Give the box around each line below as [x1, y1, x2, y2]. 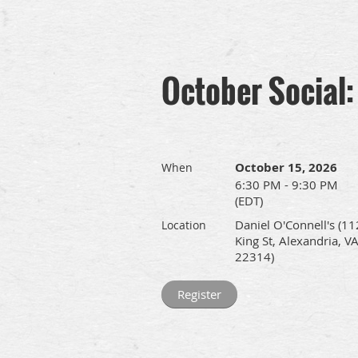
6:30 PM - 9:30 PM [235, 177, 338, 193]
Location [161, 217, 206, 233]
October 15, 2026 [235, 159, 337, 176]
